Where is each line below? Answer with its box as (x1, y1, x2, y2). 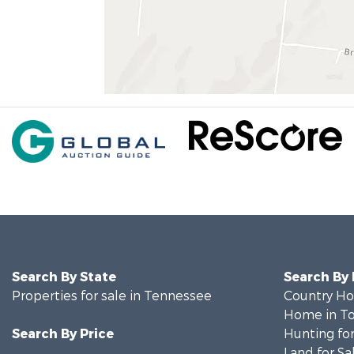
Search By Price (12, 326, 114, 342)
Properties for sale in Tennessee (12, 288, 212, 304)
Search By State (12, 269, 116, 285)
